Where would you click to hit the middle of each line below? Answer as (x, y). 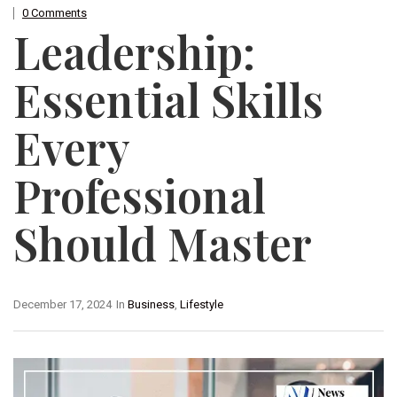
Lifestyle (202, 305)
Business (151, 305)
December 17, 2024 (62, 305)
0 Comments (54, 13)
